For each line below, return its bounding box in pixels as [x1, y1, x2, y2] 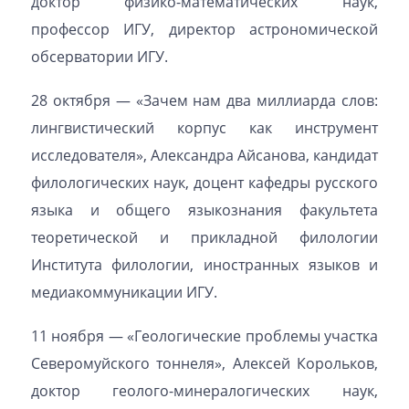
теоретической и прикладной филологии [30, 227, 379, 247]
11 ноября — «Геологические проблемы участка [30, 326, 379, 346]
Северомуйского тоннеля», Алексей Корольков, [30, 353, 379, 373]
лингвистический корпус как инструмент [30, 118, 379, 138]
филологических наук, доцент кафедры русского [30, 173, 379, 193]
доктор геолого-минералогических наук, [30, 381, 379, 401]
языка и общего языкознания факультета [30, 200, 379, 220]
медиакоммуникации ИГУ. [30, 282, 217, 302]
